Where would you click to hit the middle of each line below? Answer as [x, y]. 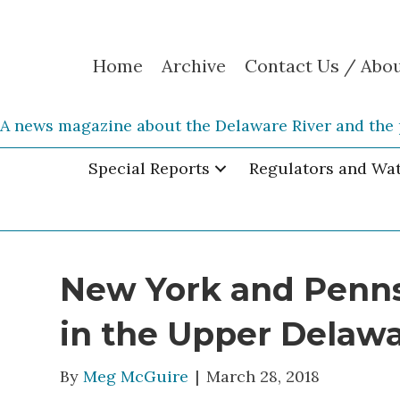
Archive [193, 66]
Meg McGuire [136, 376]
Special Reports [149, 168]
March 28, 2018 [263, 376]
